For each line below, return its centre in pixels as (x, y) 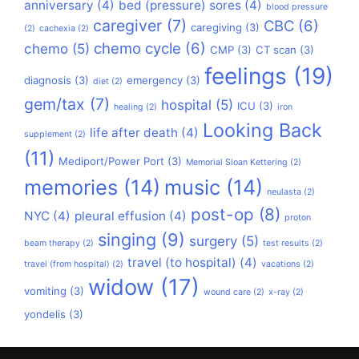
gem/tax (54, 104)
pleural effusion (120, 216)
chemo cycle (137, 48)
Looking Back (262, 130)
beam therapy (52, 243)
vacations (281, 264)
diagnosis (48, 80)
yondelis (45, 314)
